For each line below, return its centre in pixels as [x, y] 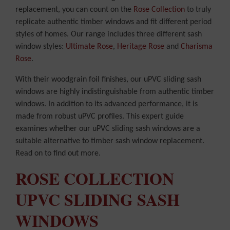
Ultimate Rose [89, 47]
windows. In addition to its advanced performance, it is [107, 104]
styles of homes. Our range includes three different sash [109, 35]
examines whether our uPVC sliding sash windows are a [108, 129]
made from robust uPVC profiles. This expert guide [100, 117]
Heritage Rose [141, 47]
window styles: [41, 47]
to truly [198, 10]
